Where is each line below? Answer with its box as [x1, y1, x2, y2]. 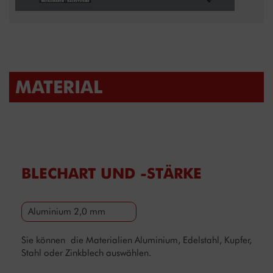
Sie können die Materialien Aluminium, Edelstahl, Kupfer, [21, 235, 252, 246]
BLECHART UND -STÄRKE [21, 164, 202, 183]
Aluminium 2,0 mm [28, 206, 105, 218]
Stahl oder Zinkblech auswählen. [21, 247, 151, 259]
